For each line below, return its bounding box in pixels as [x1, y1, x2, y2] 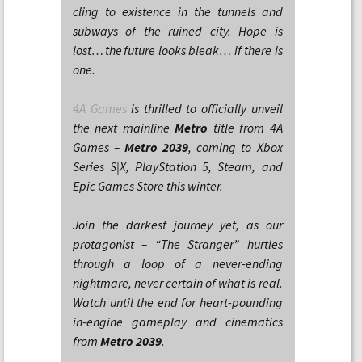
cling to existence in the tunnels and [73, 3, 283, 19]
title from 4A [208, 120, 283, 136]
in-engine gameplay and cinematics [73, 314, 283, 330]
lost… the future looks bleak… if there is [73, 42, 283, 58]
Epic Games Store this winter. [73, 178, 223, 194]
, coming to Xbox [188, 139, 283, 155]
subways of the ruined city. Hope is [73, 23, 283, 39]
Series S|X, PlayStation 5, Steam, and [73, 158, 283, 175]
